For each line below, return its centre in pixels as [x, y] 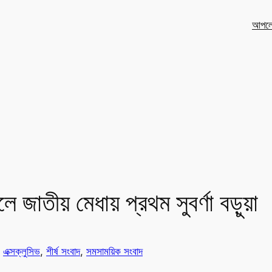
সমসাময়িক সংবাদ [114, 252]
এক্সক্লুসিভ [22, 252]
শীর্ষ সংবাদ [63, 252]
